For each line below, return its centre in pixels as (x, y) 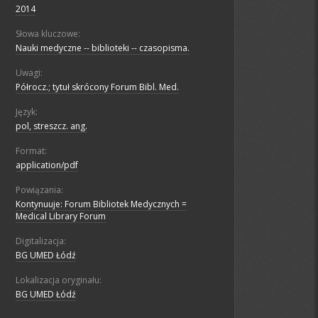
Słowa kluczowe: (48, 34)
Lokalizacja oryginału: (59, 280)
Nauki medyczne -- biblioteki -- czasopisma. (103, 48)
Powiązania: (39, 190)
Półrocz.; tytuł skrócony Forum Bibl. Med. (97, 87)
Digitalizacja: (41, 241)
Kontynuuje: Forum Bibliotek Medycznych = (101, 204)
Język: (27, 112)
